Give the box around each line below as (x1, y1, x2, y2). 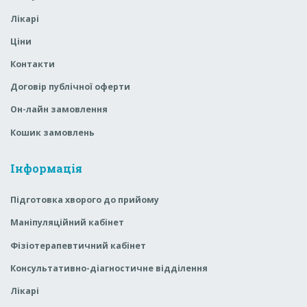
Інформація (10, 161, 82, 176)
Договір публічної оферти (10, 81, 130, 93)
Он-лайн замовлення (10, 103, 108, 116)
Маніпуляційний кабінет (10, 217, 124, 229)
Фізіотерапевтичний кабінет (10, 239, 146, 251)
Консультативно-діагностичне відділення (10, 262, 208, 274)
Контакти (10, 58, 55, 70)
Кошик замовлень (10, 126, 95, 138)
